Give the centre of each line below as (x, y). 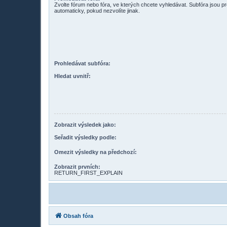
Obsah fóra (78, 216)
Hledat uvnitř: (72, 76)
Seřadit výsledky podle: (85, 137)
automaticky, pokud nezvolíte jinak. (97, 10)
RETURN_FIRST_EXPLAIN (88, 173)
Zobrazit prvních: (77, 166)
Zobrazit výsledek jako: (85, 125)
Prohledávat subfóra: (82, 64)
